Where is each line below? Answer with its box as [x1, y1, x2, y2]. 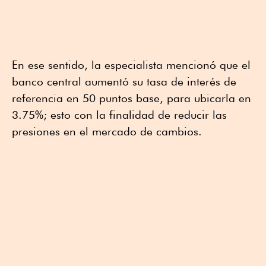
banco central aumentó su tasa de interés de [12, 75, 236, 88]
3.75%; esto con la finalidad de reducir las [12, 108, 227, 122]
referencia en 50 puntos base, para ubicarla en [12, 91, 251, 105]
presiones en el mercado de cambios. [12, 125, 202, 138]
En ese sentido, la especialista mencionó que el [12, 58, 251, 72]
